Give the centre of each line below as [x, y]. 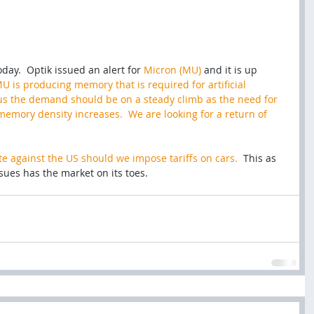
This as [260, 158]
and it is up [231, 69]
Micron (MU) [172, 69]
